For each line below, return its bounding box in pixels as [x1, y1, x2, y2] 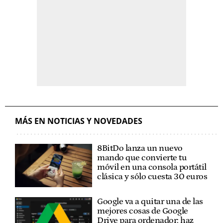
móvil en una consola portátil [97, 162, 207, 172]
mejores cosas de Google [97, 206, 188, 217]
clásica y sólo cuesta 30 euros [97, 171, 208, 182]
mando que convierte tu [97, 152, 187, 163]
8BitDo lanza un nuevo [97, 143, 183, 153]
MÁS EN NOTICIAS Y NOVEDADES [15, 115, 142, 126]
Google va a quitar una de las [97, 197, 203, 207]
